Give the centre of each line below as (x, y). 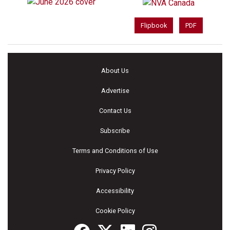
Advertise (115, 91)
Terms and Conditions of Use (115, 151)
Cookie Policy (115, 211)
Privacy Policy (115, 171)
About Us (115, 71)
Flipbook (154, 26)
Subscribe (115, 131)
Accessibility (115, 191)
